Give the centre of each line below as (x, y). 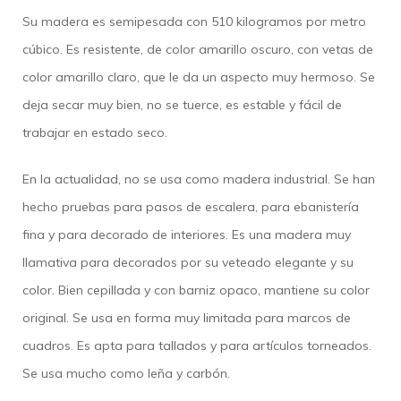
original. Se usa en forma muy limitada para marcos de (187, 317)
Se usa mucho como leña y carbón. (126, 373)
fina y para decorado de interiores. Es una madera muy (187, 234)
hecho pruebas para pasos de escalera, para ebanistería (191, 206)
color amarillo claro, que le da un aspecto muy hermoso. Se (199, 77)
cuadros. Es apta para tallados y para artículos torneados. (197, 345)
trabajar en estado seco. (95, 132)
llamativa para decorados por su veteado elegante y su (188, 262)
